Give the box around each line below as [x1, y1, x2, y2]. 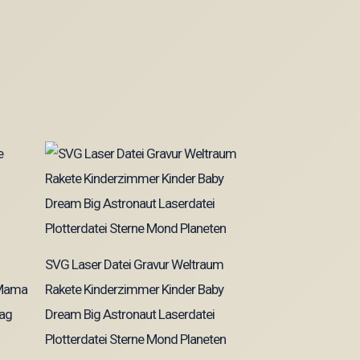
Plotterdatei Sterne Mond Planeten [45, 330, 226, 347]
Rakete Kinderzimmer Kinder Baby [45, 280, 223, 297]
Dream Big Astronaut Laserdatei [45, 305, 215, 322]
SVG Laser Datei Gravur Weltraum [45, 256, 223, 272]
